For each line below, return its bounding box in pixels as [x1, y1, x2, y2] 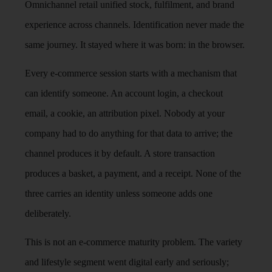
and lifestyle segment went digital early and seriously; [25, 257, 229, 268]
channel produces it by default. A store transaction [25, 148, 216, 159]
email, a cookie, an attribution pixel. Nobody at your [25, 108, 225, 119]
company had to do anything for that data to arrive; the [25, 128, 233, 139]
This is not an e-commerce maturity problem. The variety [25, 237, 243, 248]
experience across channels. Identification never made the [25, 19, 245, 30]
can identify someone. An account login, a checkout [25, 88, 223, 99]
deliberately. [25, 208, 72, 219]
